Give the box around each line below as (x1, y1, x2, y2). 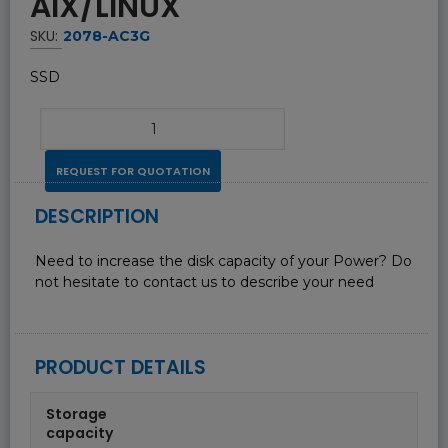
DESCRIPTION (35, 202, 159, 230)
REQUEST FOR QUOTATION (56, 162, 210, 179)
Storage (46, 403, 107, 424)
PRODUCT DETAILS (35, 353, 206, 381)
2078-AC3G (63, 26, 150, 45)
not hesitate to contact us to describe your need (35, 272, 374, 291)
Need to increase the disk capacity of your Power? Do (35, 251, 412, 270)
